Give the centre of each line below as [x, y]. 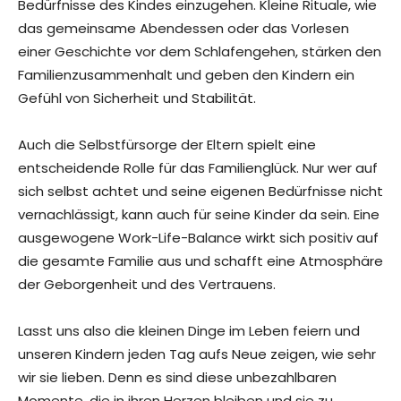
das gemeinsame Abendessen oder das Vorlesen [183, 29]
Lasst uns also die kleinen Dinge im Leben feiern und [189, 331]
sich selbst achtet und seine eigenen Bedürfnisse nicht [200, 192]
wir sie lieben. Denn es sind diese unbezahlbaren [177, 378]
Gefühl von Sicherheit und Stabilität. [137, 98]
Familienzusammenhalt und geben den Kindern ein [186, 75]
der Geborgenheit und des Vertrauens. [147, 285]
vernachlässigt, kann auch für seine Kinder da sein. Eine [199, 215]
